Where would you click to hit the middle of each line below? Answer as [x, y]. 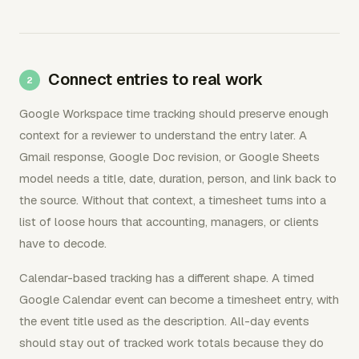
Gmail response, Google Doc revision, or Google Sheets [169, 156]
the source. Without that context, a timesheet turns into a [173, 200]
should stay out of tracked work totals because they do [171, 342]
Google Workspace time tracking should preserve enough [174, 113]
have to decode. [63, 243]
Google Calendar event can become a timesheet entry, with [179, 299]
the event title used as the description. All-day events [164, 321]
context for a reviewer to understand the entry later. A [163, 135]
